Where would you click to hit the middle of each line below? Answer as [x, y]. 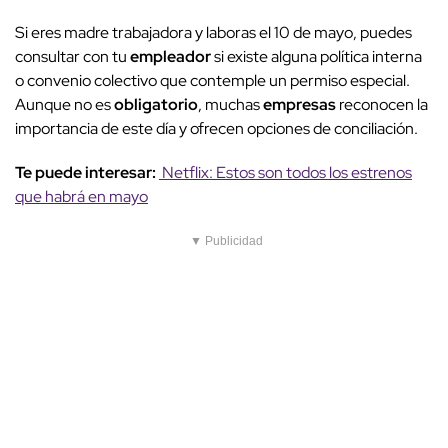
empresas [299, 104]
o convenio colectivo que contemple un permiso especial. [212, 80]
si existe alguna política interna [316, 56]
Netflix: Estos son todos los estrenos [285, 172]
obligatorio [156, 104]
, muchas [230, 104]
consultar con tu [72, 56]
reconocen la [382, 104]
